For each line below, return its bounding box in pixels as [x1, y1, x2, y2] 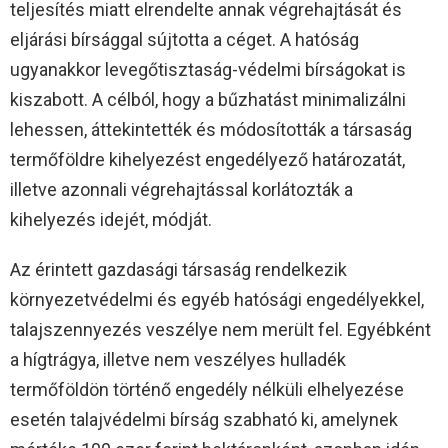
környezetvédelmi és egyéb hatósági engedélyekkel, [10, 288, 424, 310]
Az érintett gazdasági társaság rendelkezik [10, 258, 347, 280]
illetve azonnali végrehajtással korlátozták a [10, 178, 353, 200]
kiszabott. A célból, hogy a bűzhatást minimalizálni [10, 88, 406, 110]
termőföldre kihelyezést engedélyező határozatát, [10, 148, 405, 170]
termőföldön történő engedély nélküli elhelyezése [10, 378, 404, 400]
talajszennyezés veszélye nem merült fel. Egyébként [10, 318, 431, 340]
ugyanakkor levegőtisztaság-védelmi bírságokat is [10, 58, 406, 80]
